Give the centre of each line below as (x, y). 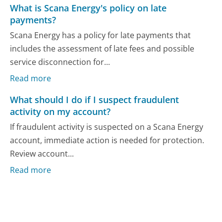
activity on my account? (60, 111)
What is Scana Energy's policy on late (88, 8)
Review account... (42, 154)
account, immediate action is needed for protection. (107, 140)
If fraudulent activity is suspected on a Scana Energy (107, 127)
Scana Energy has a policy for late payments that (101, 35)
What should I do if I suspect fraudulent (95, 99)
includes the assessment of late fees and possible (102, 49)
